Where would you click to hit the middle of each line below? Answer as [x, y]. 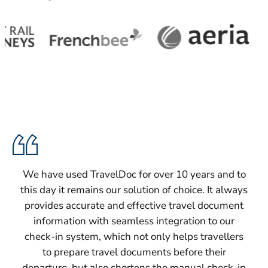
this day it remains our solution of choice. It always [134, 190]
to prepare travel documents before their [134, 252]
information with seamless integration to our [134, 221]
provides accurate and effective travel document [134, 205]
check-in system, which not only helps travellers [134, 236]
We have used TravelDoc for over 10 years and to [134, 174]
